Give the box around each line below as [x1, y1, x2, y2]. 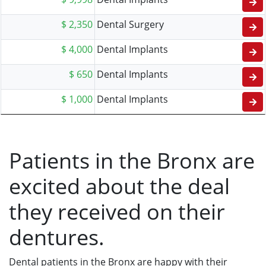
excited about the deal [9, 172, 230, 201]
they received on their [9, 197, 225, 226]
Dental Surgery [97, 18, 164, 31]
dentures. [9, 223, 104, 252]
